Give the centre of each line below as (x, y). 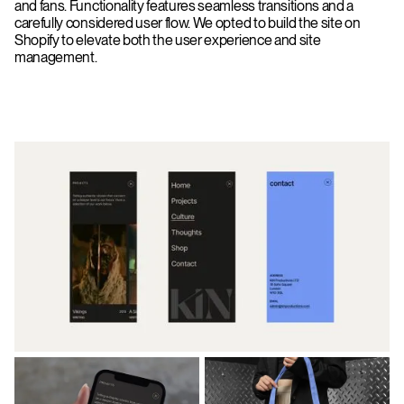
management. (56, 57)
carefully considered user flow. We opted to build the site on (188, 23)
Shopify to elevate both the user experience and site (168, 40)
